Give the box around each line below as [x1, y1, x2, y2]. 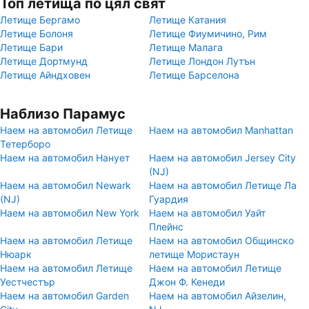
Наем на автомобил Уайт [149, 207, 266, 219]
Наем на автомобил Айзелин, [149, 290, 286, 301]
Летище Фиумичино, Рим [149, 28, 267, 39]
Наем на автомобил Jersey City [149, 152, 296, 163]
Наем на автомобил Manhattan [149, 124, 293, 136]
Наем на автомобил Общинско [149, 235, 294, 246]
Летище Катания [149, 14, 226, 26]
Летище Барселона [149, 69, 239, 81]
